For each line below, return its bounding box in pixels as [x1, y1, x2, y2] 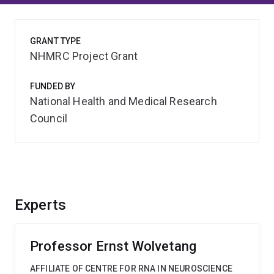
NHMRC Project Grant [30, 50, 138, 62]
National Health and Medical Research [30, 95, 217, 108]
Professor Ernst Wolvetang [30, 239, 196, 254]
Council [30, 112, 68, 125]
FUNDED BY [30, 81, 76, 91]
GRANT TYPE [30, 36, 81, 46]
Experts [15, 196, 67, 213]
